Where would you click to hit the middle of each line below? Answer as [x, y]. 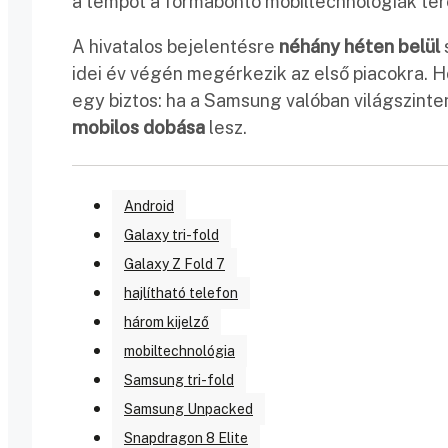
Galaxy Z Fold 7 [174, 264]
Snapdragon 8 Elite [186, 438]
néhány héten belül [359, 46]
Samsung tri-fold [179, 380]
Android [149, 206]
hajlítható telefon [181, 293]
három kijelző [166, 322]
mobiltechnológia [179, 351]
